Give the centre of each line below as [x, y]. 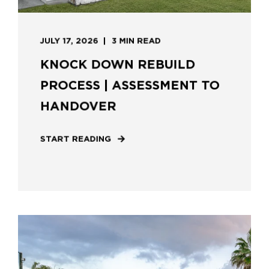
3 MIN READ [136, 41]
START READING [76, 139]
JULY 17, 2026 [69, 41]
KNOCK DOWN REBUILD [118, 65]
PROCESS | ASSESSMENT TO [130, 85]
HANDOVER [78, 106]
